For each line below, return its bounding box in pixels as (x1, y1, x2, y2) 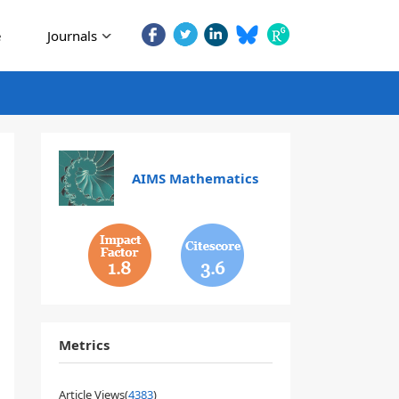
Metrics (59, 336, 110, 354)
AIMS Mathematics (131, 169, 258, 187)
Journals (47, 27, 97, 45)
